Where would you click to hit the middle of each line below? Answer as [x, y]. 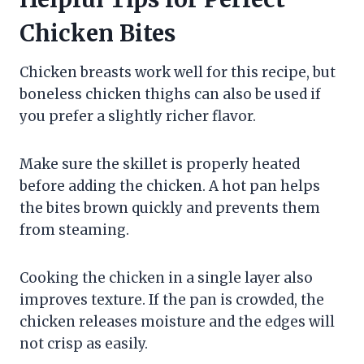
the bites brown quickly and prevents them [170, 208]
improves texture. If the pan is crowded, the [172, 299]
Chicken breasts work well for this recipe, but [178, 72]
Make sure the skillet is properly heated [160, 164]
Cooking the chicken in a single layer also [166, 277]
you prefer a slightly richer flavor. [138, 116]
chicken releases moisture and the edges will [177, 321]
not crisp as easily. [84, 343]
